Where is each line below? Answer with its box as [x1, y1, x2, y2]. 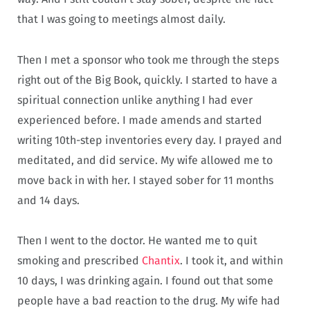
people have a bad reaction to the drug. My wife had [17, 294, 280, 308]
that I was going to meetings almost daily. [17, 12, 226, 26]
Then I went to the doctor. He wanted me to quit [17, 234, 257, 248]
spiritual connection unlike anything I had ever [17, 93, 253, 107]
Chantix [142, 254, 180, 268]
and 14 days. [17, 193, 80, 207]
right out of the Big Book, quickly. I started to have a [17, 73, 277, 86]
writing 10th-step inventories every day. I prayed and [17, 133, 282, 147]
